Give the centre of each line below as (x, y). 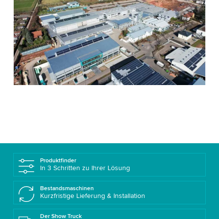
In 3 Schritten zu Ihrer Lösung (85, 168)
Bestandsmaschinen (67, 188)
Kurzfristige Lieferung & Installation (92, 196)
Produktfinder (58, 160)
